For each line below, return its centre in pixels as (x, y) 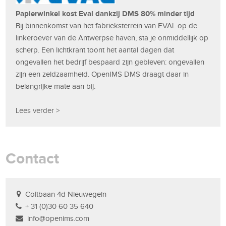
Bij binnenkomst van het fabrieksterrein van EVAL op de (107, 25)
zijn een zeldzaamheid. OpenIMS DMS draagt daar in (102, 74)
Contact (33, 158)
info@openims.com (59, 218)
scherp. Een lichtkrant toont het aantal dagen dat (95, 50)
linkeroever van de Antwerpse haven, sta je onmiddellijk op (112, 38)
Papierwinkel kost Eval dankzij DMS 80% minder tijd (105, 13)
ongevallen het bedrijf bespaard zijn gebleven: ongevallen (110, 62)
